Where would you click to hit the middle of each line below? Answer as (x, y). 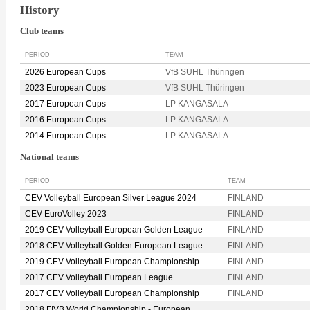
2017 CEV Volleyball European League (99, 277)
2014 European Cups (65, 136)
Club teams (42, 31)
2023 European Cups (65, 88)
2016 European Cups (65, 120)
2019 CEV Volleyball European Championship (112, 261)
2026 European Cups (65, 72)
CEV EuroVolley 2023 (66, 213)
